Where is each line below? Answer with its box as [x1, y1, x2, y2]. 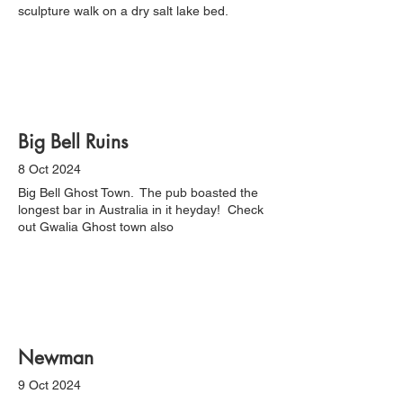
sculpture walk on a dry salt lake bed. [18, 4, 228, 18]
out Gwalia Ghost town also [18, 219, 174, 234]
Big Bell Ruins [18, 130, 128, 154]
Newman [18, 345, 94, 370]
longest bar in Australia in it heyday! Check [18, 202, 264, 217]
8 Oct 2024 [18, 162, 81, 176]
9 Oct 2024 [18, 378, 81, 392]
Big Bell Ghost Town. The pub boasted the [18, 185, 258, 200]
